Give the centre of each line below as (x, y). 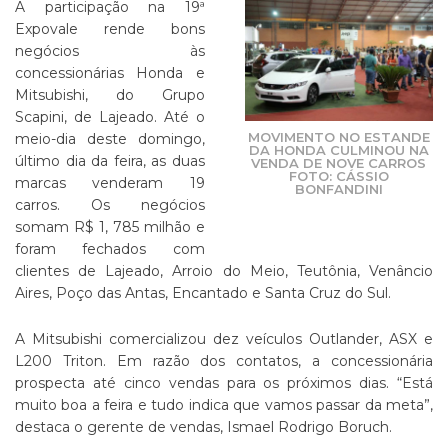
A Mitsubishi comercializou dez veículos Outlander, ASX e (224, 339)
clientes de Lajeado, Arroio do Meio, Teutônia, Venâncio (224, 271)
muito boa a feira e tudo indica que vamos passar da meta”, (224, 405)
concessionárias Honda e (110, 73)
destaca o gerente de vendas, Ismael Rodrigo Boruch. (203, 427)
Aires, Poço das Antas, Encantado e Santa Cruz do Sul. (203, 293)
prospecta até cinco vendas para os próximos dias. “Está (224, 383)
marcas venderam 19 (110, 183)
